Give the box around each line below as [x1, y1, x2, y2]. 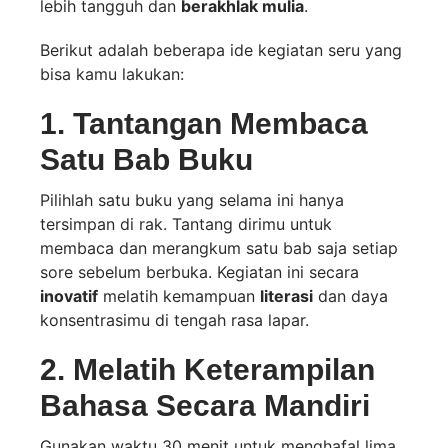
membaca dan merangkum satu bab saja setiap [40, 238, 398, 259]
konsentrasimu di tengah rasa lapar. [40, 310, 309, 331]
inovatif [40, 286, 98, 307]
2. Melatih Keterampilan [40, 353, 375, 387]
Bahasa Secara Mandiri [40, 389, 370, 423]
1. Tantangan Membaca [40, 107, 368, 141]
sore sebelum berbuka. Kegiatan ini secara [40, 262, 359, 283]
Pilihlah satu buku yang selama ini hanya [40, 190, 344, 211]
